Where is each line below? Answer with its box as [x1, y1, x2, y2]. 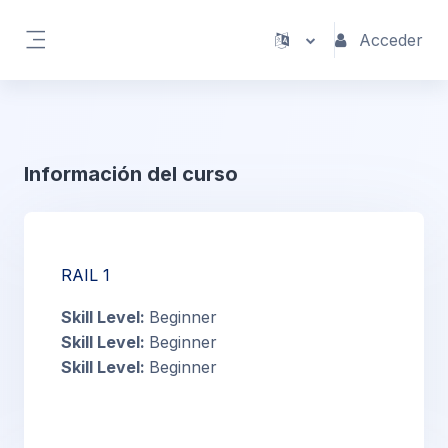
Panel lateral [35, 49, 134, 69]
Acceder [359, 29, 423, 50]
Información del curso [24, 162, 238, 186]
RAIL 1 [61, 265, 110, 285]
